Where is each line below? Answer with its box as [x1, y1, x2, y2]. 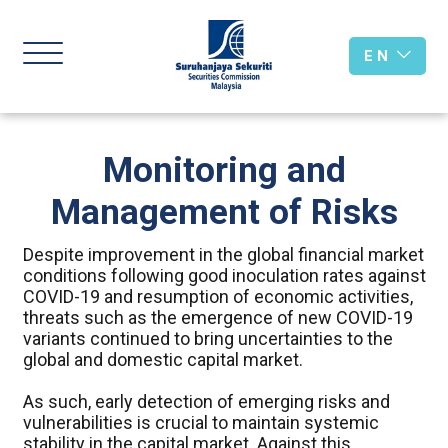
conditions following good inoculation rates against [22, 265, 426, 286]
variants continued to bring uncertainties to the [22, 328, 393, 349]
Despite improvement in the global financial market [22, 244, 424, 265]
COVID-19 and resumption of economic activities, [22, 286, 413, 307]
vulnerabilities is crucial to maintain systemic [22, 412, 379, 433]
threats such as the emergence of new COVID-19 [22, 307, 413, 328]
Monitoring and [102, 150, 346, 191]
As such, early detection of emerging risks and [22, 391, 390, 412]
